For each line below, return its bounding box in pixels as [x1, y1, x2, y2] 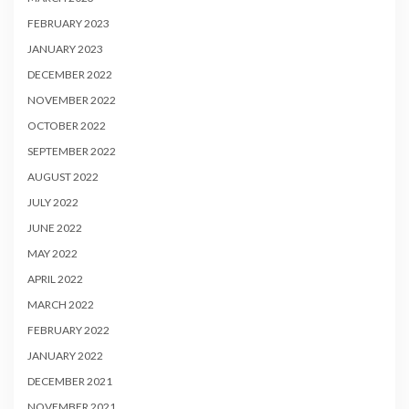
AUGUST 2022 [27, 169, 99, 184]
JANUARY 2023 [27, 41, 103, 56]
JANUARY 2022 [27, 348, 103, 362]
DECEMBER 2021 [27, 373, 112, 388]
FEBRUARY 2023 [27, 16, 110, 30]
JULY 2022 [27, 194, 79, 209]
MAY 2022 [27, 246, 78, 260]
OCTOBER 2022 [27, 118, 106, 132]
